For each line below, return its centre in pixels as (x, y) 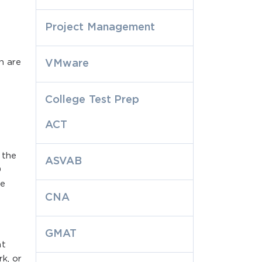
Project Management (100, 27)
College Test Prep (92, 100)
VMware (67, 63)
